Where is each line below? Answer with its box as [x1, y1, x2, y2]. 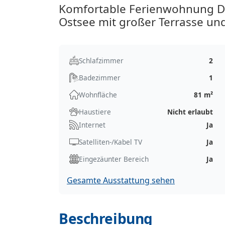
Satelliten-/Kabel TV [79, 137, 142, 147]
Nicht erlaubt [167, 106, 213, 117]
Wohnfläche [79, 89, 117, 99]
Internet [79, 120, 105, 130]
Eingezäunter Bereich [79, 154, 149, 164]
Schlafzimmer [79, 55, 124, 65]
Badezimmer [79, 72, 121, 82]
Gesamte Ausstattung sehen [67, 174, 175, 186]
